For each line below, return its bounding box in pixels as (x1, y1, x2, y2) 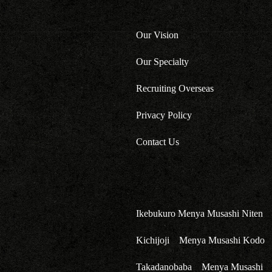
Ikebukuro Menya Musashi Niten (136, 208, 263, 219)
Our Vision (136, 30, 179, 40)
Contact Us (136, 137, 180, 147)
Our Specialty (136, 56, 189, 67)
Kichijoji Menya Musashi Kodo (136, 235, 265, 245)
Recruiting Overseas (136, 83, 214, 93)
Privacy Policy (136, 110, 192, 120)
